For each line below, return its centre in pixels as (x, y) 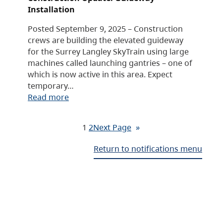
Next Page (112, 127)
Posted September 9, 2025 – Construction (105, 29)
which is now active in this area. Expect (100, 74)
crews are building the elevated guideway (106, 40)
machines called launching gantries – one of (110, 63)
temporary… (51, 86)
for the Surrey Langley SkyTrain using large (108, 52)
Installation (51, 9)
